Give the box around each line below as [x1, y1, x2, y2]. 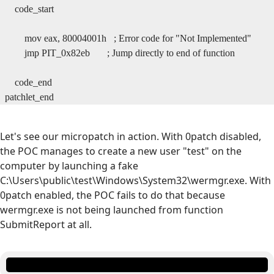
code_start [5, 3, 54, 14]
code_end [5, 76, 52, 87]
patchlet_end [5, 91, 54, 102]
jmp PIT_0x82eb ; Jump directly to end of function [5, 47, 235, 58]
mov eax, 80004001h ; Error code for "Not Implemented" [5, 32, 251, 43]
